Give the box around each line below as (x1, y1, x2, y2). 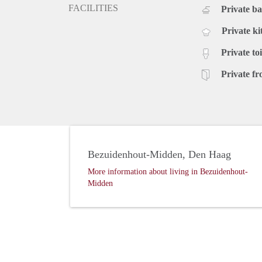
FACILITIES (68, 3, 118, 13)
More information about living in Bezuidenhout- (88, 167, 248, 177)
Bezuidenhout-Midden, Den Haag (88, 149, 231, 161)
